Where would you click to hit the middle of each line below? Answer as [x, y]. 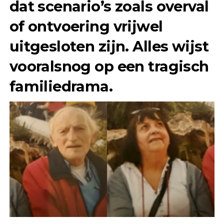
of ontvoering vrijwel [86, 26]
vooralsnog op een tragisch [109, 66]
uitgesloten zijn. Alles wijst [109, 46]
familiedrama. [61, 86]
